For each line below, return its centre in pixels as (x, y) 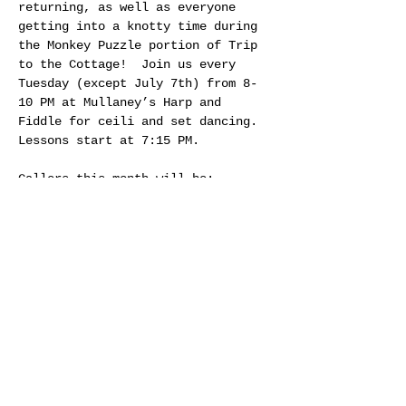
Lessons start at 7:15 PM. (109, 140)
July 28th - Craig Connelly (112, 236)
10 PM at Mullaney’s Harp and (123, 102)
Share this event (92, 337)
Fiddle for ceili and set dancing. (141, 121)
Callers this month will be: (116, 179)
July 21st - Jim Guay (91, 217)
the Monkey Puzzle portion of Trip (141, 45)
